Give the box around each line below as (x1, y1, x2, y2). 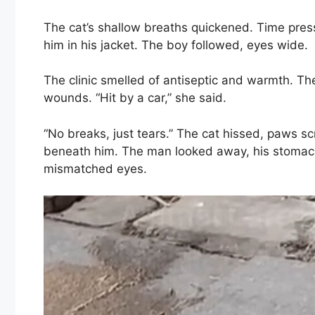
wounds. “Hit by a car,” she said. (44, 91, 226, 105)
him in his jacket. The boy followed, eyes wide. (44, 37, 308, 52)
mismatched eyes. (44, 161, 147, 176)
